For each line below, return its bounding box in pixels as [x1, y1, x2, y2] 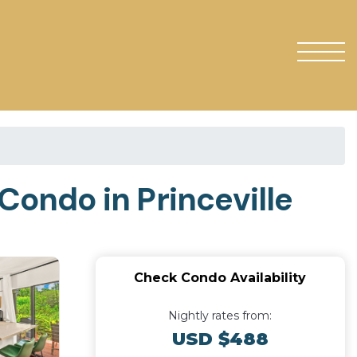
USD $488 [171, 328, 269, 350]
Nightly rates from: [168, 308, 273, 323]
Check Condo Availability [134, 270, 307, 285]
